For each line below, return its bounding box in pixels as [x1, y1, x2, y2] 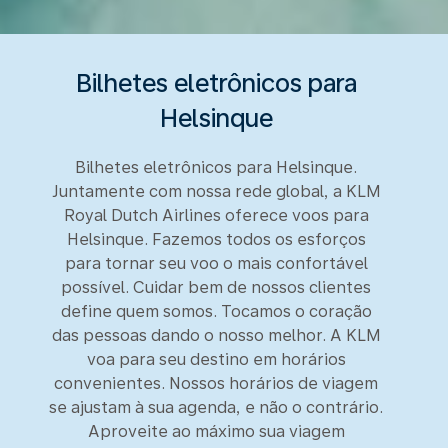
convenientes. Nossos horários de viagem [54, 374, 378, 393]
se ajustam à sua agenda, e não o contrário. [49, 398, 383, 417]
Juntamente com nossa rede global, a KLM [51, 182, 381, 201]
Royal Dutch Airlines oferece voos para [63, 206, 369, 225]
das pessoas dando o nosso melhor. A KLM [51, 326, 381, 345]
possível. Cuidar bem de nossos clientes [61, 278, 371, 297]
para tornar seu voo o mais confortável [64, 254, 368, 273]
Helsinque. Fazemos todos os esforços [66, 230, 366, 249]
